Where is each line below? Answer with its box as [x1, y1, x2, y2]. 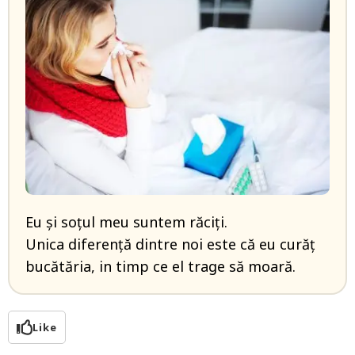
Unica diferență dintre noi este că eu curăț [25, 235, 315, 254]
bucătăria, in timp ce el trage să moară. [25, 257, 296, 276]
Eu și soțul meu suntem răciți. [25, 212, 227, 231]
